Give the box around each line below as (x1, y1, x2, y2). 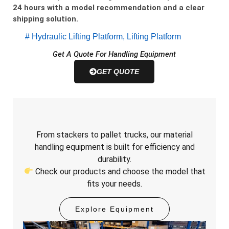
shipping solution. (13, 14, 78, 24)
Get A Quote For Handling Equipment (53, 50, 176, 59)
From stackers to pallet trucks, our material (36, 129, 193, 140)
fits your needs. (87, 178, 142, 189)
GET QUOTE (97, 67, 140, 76)
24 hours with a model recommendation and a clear (13, 3, 204, 12)
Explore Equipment (75, 205, 154, 214)
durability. (98, 154, 131, 164)
